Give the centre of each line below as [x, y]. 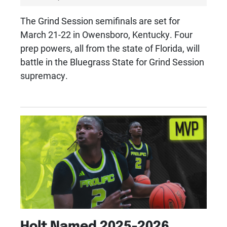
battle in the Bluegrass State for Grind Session [112, 62]
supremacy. [44, 75]
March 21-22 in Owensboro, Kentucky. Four [106, 34]
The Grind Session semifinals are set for [100, 21]
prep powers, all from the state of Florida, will [110, 48]
